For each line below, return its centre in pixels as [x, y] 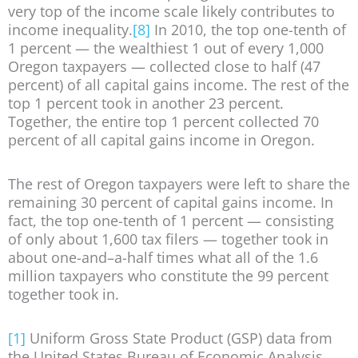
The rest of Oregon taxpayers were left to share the [179, 183]
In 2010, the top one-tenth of [248, 30]
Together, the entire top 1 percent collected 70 [163, 122]
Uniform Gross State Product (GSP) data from [179, 338]
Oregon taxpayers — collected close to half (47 [164, 67]
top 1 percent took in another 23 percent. [146, 103]
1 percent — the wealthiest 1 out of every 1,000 [166, 48]
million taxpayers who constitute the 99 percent [168, 275]
